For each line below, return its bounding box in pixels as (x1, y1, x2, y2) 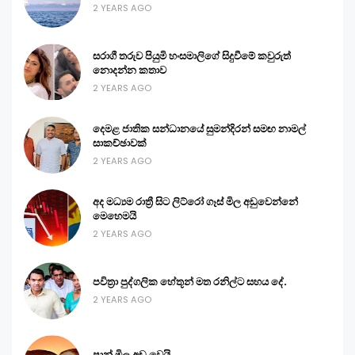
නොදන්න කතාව (93, 63, 166, 78)
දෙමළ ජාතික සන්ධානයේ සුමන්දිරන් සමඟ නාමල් (93, 122, 306, 136)
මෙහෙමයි (93, 209, 136, 223)
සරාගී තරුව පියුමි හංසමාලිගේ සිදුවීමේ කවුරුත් (93, 49, 291, 63)
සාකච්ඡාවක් (93, 136, 147, 151)
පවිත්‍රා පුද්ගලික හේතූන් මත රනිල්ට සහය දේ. (93, 275, 287, 289)
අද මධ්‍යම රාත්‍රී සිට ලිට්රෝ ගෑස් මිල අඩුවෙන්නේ (93, 195, 298, 209)
